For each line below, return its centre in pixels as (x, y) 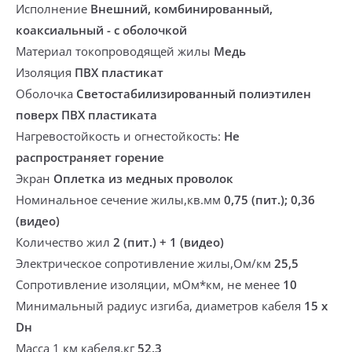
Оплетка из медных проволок (143, 178)
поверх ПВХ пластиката (86, 115)
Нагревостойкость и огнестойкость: (120, 136)
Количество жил (64, 242)
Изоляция (45, 72)
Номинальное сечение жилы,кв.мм (120, 200)
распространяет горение (90, 157)
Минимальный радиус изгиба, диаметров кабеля (160, 306)
